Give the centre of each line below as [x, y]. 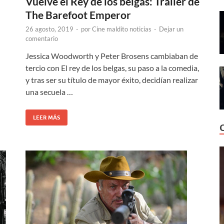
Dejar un [171, 29]
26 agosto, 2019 [49, 29]
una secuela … [49, 91]
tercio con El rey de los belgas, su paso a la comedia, [112, 67]
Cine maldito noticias [122, 29]
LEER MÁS [46, 117]
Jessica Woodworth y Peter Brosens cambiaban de [112, 55]
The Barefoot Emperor [78, 14]
